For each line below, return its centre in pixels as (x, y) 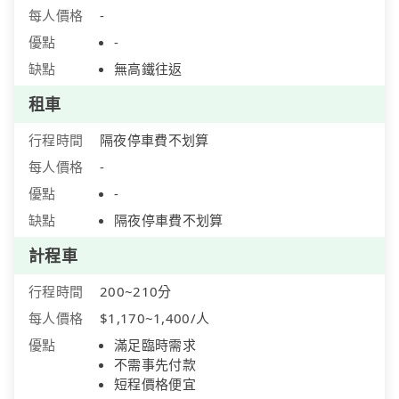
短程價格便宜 (155, 384)
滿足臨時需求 (155, 345)
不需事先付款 (155, 365)
